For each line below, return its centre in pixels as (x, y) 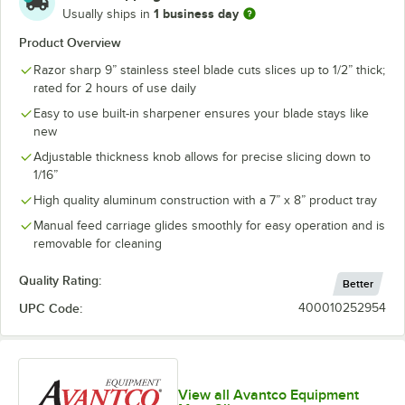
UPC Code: (51, 308)
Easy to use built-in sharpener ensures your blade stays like (201, 113)
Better (358, 283)
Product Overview (70, 42)
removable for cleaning (98, 244)
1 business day (196, 13)
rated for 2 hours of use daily (115, 88)
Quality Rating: (60, 280)
